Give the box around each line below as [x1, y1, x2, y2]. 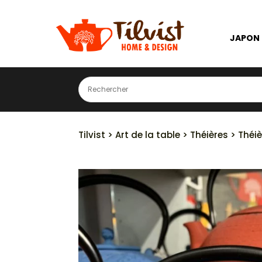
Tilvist [78, 129, 106, 142]
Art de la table [115, 129, 181, 142]
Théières [190, 129, 229, 142]
